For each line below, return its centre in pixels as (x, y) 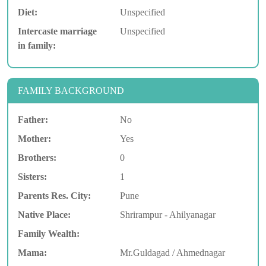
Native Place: (44, 215)
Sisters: (32, 177)
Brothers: (37, 158)
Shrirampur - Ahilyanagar (167, 215)
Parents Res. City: (54, 196)
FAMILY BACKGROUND (71, 91)
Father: (33, 120)
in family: (37, 46)
